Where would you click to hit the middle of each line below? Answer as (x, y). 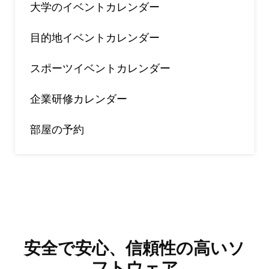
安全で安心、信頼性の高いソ (134, 248)
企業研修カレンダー (79, 99)
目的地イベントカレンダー (95, 38)
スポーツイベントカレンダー (100, 68)
